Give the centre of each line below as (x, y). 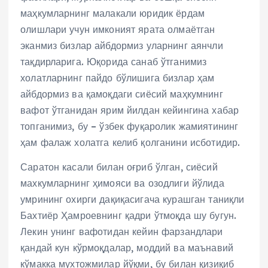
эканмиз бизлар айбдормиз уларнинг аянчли (122, 46)
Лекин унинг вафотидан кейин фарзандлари (122, 232)
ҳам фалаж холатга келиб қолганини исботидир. (130, 143)
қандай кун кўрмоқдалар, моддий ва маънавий (127, 248)
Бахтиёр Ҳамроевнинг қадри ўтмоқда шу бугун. (129, 216)
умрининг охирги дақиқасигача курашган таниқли (133, 200)
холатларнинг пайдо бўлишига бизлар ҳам (118, 78)
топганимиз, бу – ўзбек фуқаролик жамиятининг (130, 127)
